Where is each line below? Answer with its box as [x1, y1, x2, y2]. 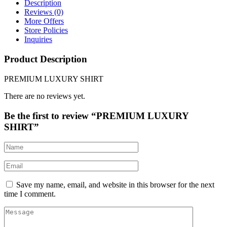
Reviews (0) [24, 8, 63, 17]
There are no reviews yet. [4, 91, 85, 100]
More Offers [24, 17, 64, 26]
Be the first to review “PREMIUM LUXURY [4, 110, 188, 121]
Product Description [4, 54, 87, 65]
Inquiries [24, 35, 52, 44]
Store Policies [24, 26, 68, 35]
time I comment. [4, 190, 56, 199]
